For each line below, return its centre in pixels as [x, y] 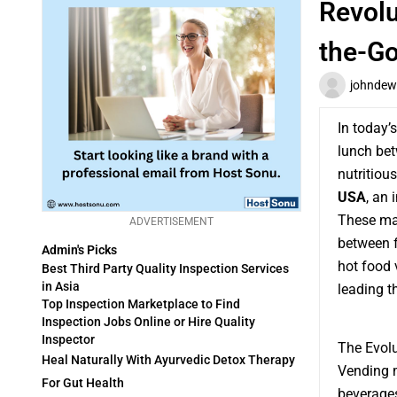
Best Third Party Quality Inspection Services [165, 269]
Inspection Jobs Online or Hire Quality [148, 322]
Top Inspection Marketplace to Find [141, 304]
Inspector [68, 340]
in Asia [61, 287]
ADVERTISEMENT [171, 221]
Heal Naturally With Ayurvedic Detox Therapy [168, 360]
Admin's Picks [79, 250]
